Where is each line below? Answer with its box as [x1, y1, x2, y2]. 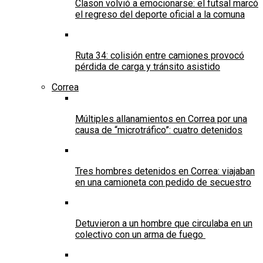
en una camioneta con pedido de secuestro [75, 176, 251, 188]
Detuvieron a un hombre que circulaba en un [75, 217, 252, 229]
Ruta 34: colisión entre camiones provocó [75, 49, 244, 61]
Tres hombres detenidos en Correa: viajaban [75, 165, 255, 177]
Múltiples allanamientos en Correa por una [75, 113, 247, 124]
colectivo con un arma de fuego [75, 228, 205, 240]
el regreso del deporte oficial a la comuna [75, 8, 245, 20]
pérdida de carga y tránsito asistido [75, 60, 220, 72]
